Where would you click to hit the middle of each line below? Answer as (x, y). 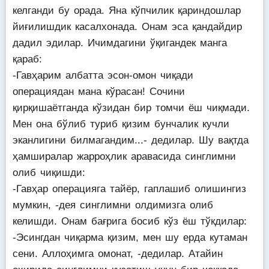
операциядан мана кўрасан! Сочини (99, 92)
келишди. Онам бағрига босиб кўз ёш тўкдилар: (130, 221)
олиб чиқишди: (49, 173)
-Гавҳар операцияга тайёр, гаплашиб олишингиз (129, 189)
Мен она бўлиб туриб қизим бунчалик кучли (121, 124)
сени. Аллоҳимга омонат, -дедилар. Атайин (118, 254)
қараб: (27, 59)
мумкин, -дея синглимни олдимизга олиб (113, 205)
